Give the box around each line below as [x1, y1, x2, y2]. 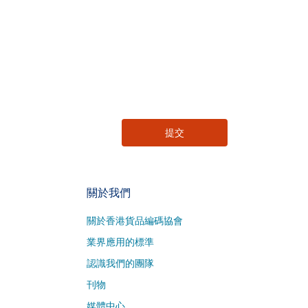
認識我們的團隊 [87, 258, 154, 269]
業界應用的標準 [87, 236, 154, 247]
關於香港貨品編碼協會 [87, 215, 183, 226]
